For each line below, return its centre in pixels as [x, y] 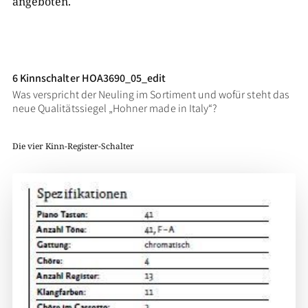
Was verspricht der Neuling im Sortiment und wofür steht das [151, 95]
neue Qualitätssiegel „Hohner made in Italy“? [115, 108]
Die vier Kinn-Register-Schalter [73, 146]
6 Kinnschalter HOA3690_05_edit [89, 78]
